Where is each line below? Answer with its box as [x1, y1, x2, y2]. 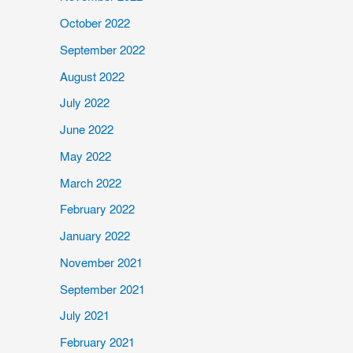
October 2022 [60, 16, 130, 32]
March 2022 [60, 175, 121, 191]
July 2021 [60, 308, 110, 325]
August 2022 [60, 69, 124, 85]
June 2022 [60, 122, 113, 138]
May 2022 [60, 148, 111, 165]
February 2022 [60, 202, 135, 218]
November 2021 [60, 255, 143, 271]
